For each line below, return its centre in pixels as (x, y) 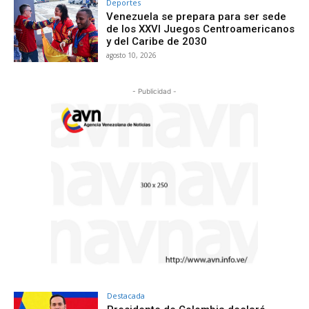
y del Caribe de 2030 (157, 42)
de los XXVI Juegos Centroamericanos (201, 29)
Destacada (126, 296)
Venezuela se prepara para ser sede (197, 17)
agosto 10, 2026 (132, 56)
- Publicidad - (154, 91)
